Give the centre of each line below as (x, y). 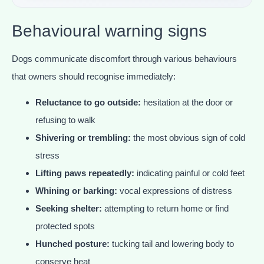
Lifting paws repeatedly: (85, 173)
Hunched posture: (72, 243)
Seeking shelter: (69, 208)
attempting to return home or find (165, 208)
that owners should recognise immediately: (94, 76)
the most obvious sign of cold (188, 137)
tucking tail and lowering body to (172, 243)
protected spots (65, 226)
